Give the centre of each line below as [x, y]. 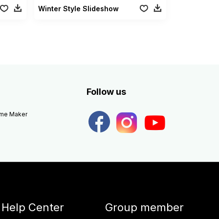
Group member [144, 207]
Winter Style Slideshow [79, 8]
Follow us [106, 91]
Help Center [33, 207]
